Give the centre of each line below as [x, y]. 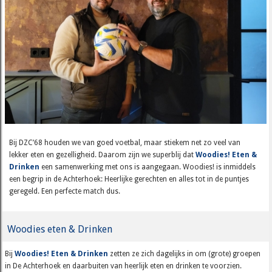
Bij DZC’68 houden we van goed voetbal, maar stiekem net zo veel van [124, 143]
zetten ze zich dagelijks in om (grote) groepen [185, 253]
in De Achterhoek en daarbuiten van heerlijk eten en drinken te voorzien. [124, 266]
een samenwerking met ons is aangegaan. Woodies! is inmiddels [147, 167]
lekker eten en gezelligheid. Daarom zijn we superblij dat [102, 155]
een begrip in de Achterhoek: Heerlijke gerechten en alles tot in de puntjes [129, 179]
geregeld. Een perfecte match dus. [64, 192]
